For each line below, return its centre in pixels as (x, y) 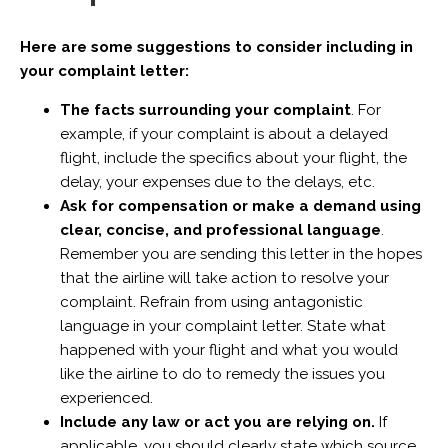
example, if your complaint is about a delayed (223, 133)
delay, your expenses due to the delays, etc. (219, 181)
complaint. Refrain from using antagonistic (211, 301)
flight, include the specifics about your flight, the (233, 157)
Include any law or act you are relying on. (219, 421)
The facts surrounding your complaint (205, 109)
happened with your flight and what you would (228, 349)
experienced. (108, 397)
